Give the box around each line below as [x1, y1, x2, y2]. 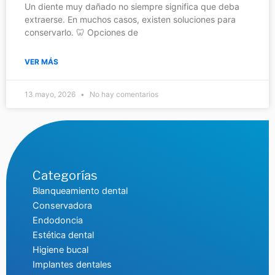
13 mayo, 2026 [25, 90, 77, 99]
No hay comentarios [88, 90, 158, 99]
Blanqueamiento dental [32, 185, 128, 197]
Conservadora [32, 200, 92, 212]
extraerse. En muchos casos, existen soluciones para [25, 14, 236, 25]
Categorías [32, 168, 98, 184]
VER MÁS [25, 57, 58, 67]
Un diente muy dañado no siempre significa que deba [25, 1, 239, 12]
